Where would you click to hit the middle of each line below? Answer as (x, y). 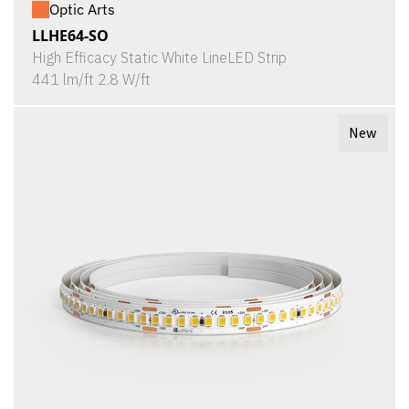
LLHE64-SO (70, 36)
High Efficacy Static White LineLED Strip (159, 58)
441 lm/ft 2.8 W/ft (91, 79)
